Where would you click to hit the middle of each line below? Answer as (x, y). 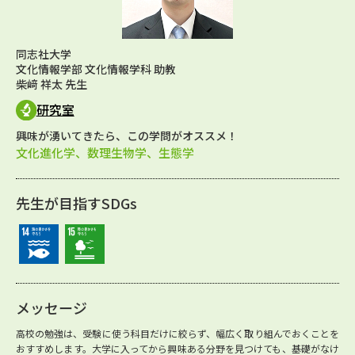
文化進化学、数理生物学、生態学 (105, 152)
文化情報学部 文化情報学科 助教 (96, 69)
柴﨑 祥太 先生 (52, 84)
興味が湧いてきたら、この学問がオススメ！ (127, 135)
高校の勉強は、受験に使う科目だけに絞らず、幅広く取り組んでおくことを (177, 333)
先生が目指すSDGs (76, 202)
